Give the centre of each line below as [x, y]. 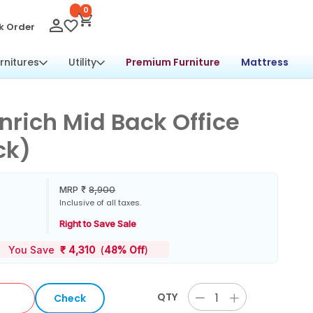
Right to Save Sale [98, 223]
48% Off [124, 250]
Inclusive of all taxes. [101, 202]
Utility [82, 62]
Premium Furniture [173, 62]
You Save [34, 250]
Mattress [265, 62]
